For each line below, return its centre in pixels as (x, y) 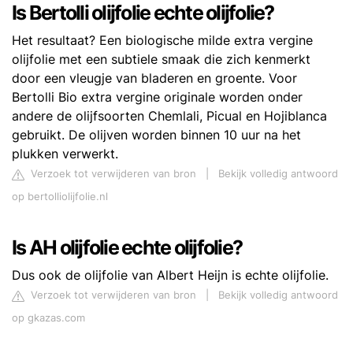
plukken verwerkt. (65, 154)
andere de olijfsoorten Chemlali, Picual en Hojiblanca (169, 116)
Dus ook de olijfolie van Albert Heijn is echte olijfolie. (170, 275)
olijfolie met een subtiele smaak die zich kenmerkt (161, 59)
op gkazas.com (48, 318)
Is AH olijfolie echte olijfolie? (127, 248)
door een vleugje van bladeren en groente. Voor (154, 78)
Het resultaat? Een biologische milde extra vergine (162, 41)
